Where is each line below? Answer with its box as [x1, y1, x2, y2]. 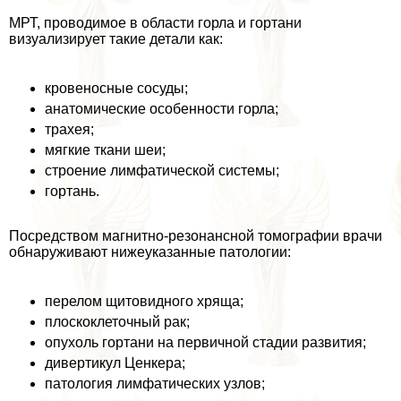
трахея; [45, 121, 94, 137]
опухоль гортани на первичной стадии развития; [45, 334, 366, 350]
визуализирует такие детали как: [9, 30, 223, 47]
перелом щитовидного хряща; [45, 293, 243, 309]
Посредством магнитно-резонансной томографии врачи [9, 227, 382, 243]
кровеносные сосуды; [45, 80, 188, 96]
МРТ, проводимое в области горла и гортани [9, 14, 302, 30]
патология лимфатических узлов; [45, 375, 265, 391]
